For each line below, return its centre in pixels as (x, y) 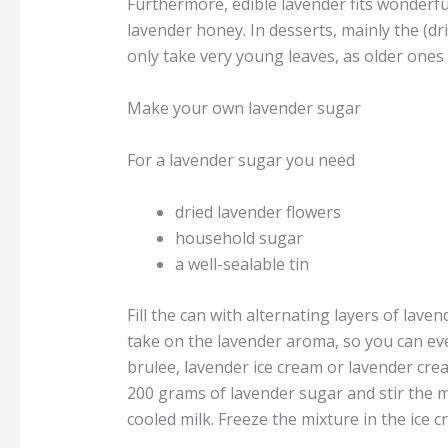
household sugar (238, 237)
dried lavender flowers (257, 211)
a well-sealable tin (241, 263)
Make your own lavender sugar (243, 108)
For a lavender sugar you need (240, 160)
